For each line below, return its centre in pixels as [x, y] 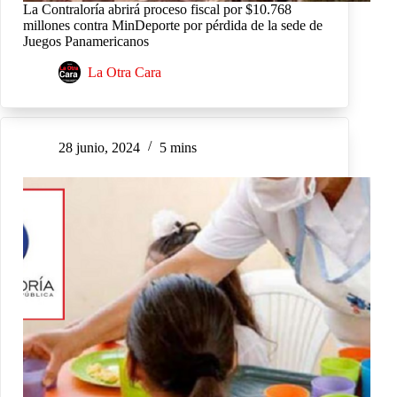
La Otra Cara [125, 72]
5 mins [178, 147]
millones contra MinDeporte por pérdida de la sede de [173, 25]
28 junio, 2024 [99, 147]
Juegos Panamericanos [86, 41]
